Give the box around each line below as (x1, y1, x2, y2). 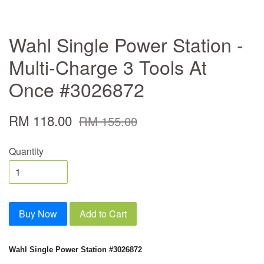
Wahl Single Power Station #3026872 (9, 245, 142, 254)
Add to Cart (80, 206, 127, 220)
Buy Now (19, 206, 57, 220)
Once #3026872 (9, 75, 144, 103)
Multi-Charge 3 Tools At (9, 52, 207, 80)
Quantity (9, 144, 44, 158)
